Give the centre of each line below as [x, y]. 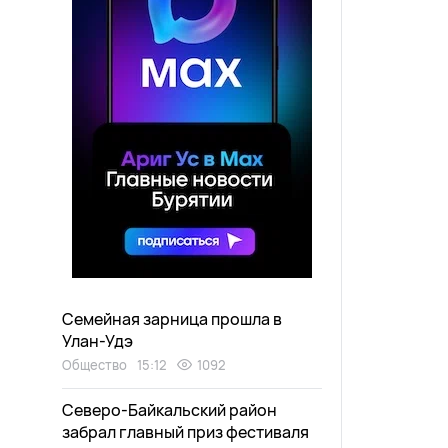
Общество [94, 365]
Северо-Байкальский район [169, 410]
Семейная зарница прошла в [172, 319]
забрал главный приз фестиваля [185, 432]
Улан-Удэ [97, 341]
